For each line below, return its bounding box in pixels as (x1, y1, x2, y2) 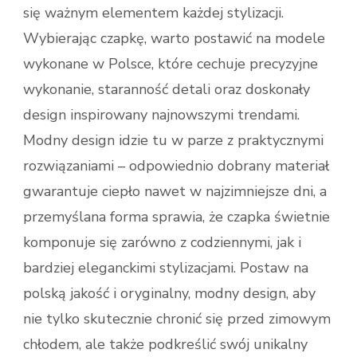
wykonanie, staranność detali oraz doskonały (23, 79, 310, 99)
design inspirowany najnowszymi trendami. (23, 104, 300, 124)
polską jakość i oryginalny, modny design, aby (23, 283, 316, 303)
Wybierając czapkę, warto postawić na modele (23, 28, 325, 48)
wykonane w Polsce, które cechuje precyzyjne (23, 53, 318, 73)
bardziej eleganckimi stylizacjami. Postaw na (23, 257, 308, 277)
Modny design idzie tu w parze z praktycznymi (23, 130, 324, 150)
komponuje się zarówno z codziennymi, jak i (23, 232, 301, 252)
